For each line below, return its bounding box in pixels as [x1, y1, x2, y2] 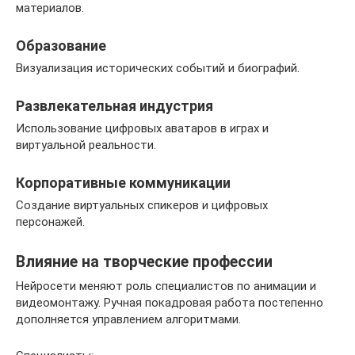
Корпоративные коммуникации [16, 174, 231, 191]
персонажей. [16, 214, 85, 229]
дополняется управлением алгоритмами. [16, 311, 241, 326]
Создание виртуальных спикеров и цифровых [16, 197, 268, 212]
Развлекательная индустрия [16, 97, 213, 114]
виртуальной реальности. [16, 137, 156, 152]
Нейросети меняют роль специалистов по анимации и [16, 278, 316, 293]
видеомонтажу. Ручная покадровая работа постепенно [16, 295, 323, 310]
